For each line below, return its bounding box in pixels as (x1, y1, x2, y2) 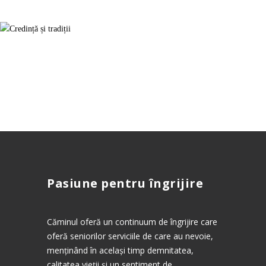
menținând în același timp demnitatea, (47, 245, 194, 256)
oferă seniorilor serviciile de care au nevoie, (47, 230, 213, 242)
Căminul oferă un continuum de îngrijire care (47, 216, 217, 227)
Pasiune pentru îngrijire (47, 175, 203, 191)
